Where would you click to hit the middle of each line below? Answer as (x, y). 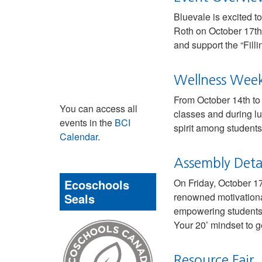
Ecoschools (97, 185)
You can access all (99, 108)
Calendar (79, 137)
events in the (87, 123)
